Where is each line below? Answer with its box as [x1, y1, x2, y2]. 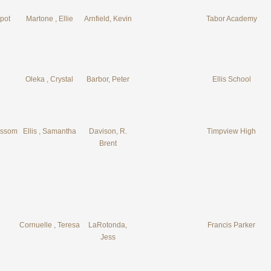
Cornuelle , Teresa [19, 221, 80, 229]
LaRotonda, [88, 221, 127, 229]
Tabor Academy [206, 15, 257, 23]
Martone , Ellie [25, 15, 73, 23]
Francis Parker [207, 221, 255, 229]
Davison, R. [88, 127, 127, 135]
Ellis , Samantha [22, 127, 76, 135]
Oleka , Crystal [25, 75, 73, 83]
